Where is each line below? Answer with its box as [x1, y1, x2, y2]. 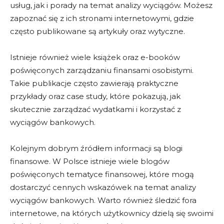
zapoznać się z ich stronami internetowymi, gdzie [10, 13, 194, 23]
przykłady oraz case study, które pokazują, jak [10, 91, 180, 101]
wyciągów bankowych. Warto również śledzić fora [10, 195, 196, 205]
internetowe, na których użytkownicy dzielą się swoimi [10, 208, 213, 218]
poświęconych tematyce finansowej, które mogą [10, 169, 194, 179]
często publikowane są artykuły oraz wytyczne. [10, 26, 185, 36]
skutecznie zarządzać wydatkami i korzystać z [10, 104, 181, 114]
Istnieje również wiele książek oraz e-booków [10, 52, 180, 62]
